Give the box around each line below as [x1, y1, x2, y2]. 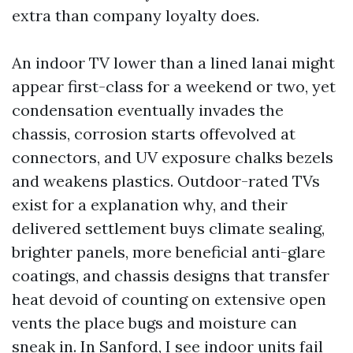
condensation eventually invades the [12, 100, 284, 120]
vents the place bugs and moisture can [12, 313, 297, 333]
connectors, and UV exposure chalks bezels [12, 147, 333, 167]
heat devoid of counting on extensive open [12, 289, 326, 309]
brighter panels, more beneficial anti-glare [12, 242, 325, 262]
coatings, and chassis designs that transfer [12, 266, 329, 285]
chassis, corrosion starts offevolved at [12, 124, 295, 143]
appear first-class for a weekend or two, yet [12, 76, 336, 96]
